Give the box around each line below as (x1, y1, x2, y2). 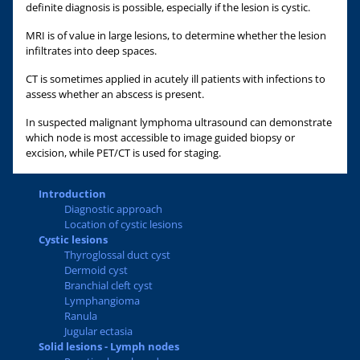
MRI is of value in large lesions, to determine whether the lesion (26, 28, 326, 43)
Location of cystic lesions (64, 217, 182, 231)
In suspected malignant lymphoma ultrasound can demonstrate (26, 115, 332, 129)
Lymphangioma (64, 293, 140, 308)
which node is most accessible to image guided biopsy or (26, 130, 295, 145)
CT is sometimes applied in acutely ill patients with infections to (26, 72, 325, 86)
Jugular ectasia (64, 324, 133, 338)
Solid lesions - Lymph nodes (39, 339, 179, 354)
